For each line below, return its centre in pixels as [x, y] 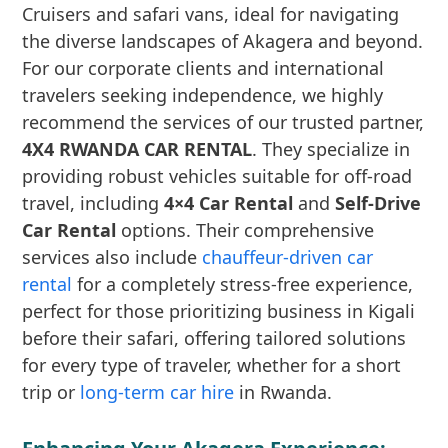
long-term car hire [157, 392]
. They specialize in [331, 149]
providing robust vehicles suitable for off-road [217, 176]
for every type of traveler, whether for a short [212, 365]
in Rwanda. [283, 392]
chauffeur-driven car [288, 257]
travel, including [93, 203]
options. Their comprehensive [245, 230]
